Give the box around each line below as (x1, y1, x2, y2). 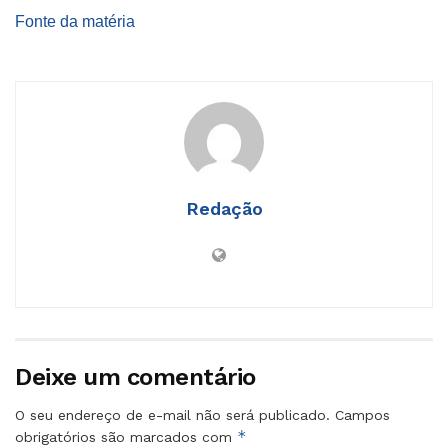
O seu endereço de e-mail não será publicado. (15, 406, 330, 423)
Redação (185, 197, 263, 219)
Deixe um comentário (15, 362, 256, 391)
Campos (335, 406, 390, 423)
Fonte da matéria (15, 12, 135, 30)
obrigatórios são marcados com (15, 428, 237, 445)
